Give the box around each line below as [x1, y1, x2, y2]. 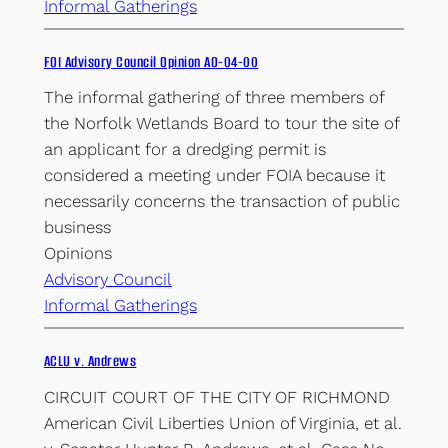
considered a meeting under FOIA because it [43, 165, 385, 186]
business [43, 217, 111, 238]
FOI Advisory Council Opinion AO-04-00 [43, 51, 259, 72]
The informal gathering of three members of [43, 87, 384, 108]
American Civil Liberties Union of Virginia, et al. [43, 413, 402, 434]
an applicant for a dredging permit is [43, 139, 326, 160]
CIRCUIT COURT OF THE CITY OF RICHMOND [43, 387, 390, 408]
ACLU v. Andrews [43, 351, 137, 372]
